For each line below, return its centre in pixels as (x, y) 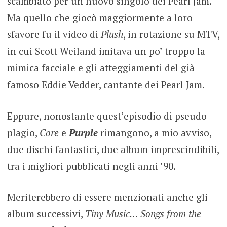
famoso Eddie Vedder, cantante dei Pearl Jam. (106, 85)
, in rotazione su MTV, (171, 34)
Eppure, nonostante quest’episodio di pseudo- (108, 116)
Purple (83, 132)
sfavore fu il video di (54, 34)
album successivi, (46, 214)
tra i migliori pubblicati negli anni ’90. (91, 166)
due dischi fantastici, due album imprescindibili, (113, 149)
